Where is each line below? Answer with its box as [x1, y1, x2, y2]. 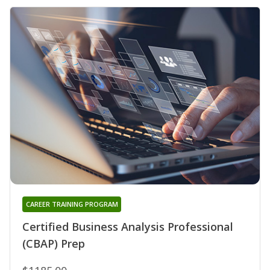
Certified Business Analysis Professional [22, 219, 233, 234]
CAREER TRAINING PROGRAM [25, 199, 118, 209]
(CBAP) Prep [22, 236, 85, 251]
